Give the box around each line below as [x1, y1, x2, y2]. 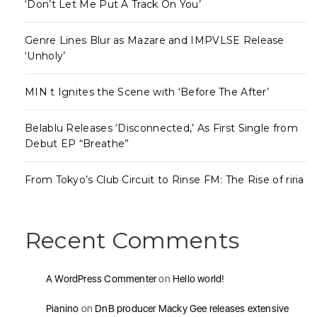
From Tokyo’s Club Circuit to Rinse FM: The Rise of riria [25, 173, 304, 187]
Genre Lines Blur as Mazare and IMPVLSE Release [25, 34, 284, 47]
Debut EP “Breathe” [25, 137, 129, 151]
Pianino [46, 303, 79, 315]
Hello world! [173, 273, 225, 285]
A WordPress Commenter [46, 273, 157, 285]
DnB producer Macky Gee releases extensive [95, 303, 289, 315]
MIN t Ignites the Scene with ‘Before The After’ [25, 86, 270, 99]
